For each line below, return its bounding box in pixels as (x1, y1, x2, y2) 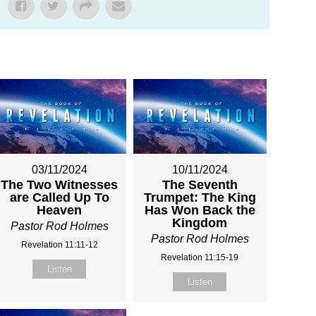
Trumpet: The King (143, 190, 256, 205)
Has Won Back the (144, 203, 255, 218)
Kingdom (172, 216, 228, 231)
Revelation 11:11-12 (20, 240, 98, 250)
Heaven (37, 203, 83, 218)
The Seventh (162, 178, 238, 193)
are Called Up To (9, 190, 109, 205)
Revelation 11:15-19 (161, 253, 239, 263)
